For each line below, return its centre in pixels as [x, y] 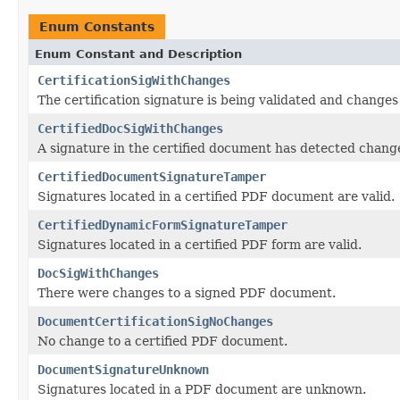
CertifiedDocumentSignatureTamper [152, 176]
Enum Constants [97, 26]
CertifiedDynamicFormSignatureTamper [162, 225]
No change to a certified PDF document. [162, 341]
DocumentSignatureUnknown [123, 369]
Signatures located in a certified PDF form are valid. [200, 244]
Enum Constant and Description [138, 54]
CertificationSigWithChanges [134, 80]
